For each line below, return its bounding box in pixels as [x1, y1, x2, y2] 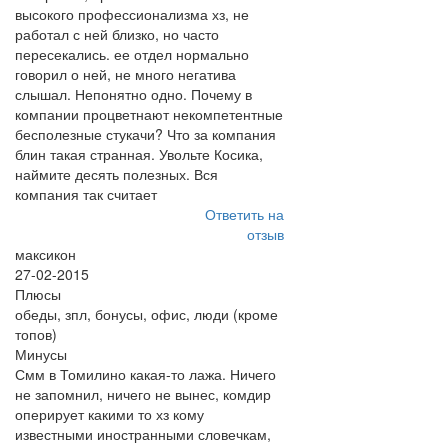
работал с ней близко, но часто [15, 24, 219, 44]
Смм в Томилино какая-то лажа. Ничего [15, 364, 276, 384]
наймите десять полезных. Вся [15, 164, 218, 184]
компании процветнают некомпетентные [15, 104, 283, 124]
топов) [15, 324, 57, 344]
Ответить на [204, 204, 284, 224]
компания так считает [15, 184, 157, 204]
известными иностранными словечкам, [15, 424, 271, 444]
